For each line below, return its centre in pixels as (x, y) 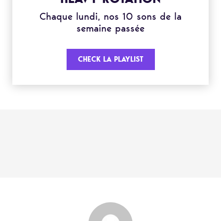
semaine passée (110, 28)
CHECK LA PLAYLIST (110, 59)
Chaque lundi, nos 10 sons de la (110, 16)
